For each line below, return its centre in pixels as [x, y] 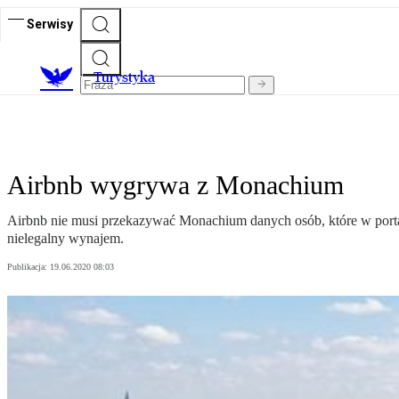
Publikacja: [28, 267]
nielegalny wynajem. [65, 239]
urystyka [128, 77]
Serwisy [50, 24]
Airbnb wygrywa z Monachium [175, 185]
